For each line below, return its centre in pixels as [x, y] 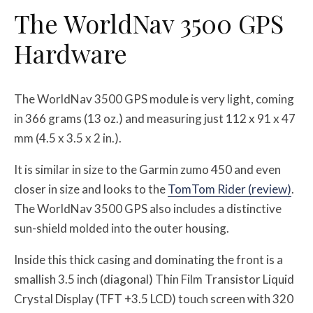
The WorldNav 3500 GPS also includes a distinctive [148, 209]
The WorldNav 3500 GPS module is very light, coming [154, 99]
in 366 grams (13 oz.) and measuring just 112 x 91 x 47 [155, 119]
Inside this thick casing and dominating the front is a [148, 260]
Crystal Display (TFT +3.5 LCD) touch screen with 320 [154, 299]
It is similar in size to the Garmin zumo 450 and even [147, 170]
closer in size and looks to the [91, 189]
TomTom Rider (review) [230, 189]
